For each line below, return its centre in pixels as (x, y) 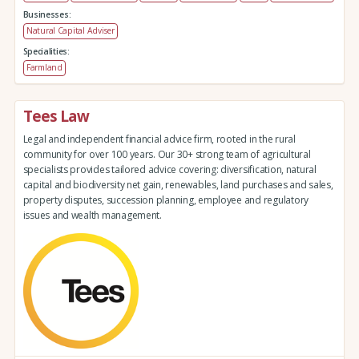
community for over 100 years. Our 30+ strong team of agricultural (167, 154)
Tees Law (56, 116)
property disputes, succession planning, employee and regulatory (165, 200)
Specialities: (46, 51)
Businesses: (47, 14)
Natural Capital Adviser (70, 31)
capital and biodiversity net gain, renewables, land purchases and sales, (178, 184)
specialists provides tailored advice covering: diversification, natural (169, 169)
